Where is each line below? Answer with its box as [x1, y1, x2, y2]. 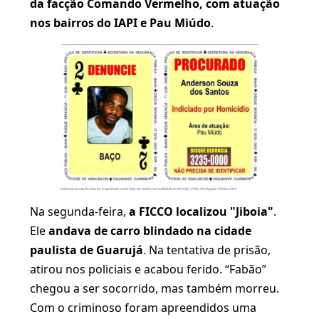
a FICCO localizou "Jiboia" [129, 203, 273, 219]
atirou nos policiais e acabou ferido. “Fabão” [30, 261, 266, 277]
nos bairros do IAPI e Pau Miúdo [30, 15, 211, 31]
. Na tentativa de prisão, [143, 241, 271, 258]
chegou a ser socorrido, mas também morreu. [30, 280, 279, 296]
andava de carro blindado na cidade [48, 222, 251, 239]
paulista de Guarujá [30, 241, 143, 258]
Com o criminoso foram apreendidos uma [30, 299, 256, 315]
